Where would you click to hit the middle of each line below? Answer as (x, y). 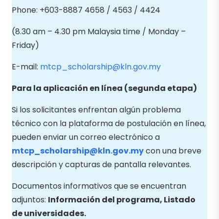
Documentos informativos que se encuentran (99, 186)
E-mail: (26, 66)
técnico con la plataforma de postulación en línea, (109, 123)
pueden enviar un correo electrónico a (86, 137)
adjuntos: (30, 199)
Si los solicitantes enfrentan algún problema (96, 109)
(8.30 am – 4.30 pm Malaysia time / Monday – (99, 31)
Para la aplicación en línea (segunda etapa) (104, 88)
